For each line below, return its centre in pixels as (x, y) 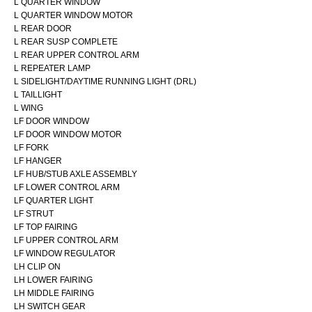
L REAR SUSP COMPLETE (66, 41)
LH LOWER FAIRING (53, 280)
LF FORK (31, 147)
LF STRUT (34, 213)
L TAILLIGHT (38, 94)
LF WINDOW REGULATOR (65, 253)
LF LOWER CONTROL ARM (67, 187)
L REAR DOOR (43, 28)
